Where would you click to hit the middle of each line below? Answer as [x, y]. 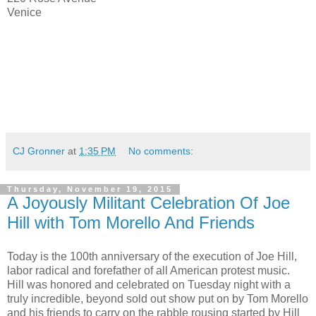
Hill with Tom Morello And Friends [131, 223]
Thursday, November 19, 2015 [90, 189]
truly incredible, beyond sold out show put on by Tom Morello [158, 299]
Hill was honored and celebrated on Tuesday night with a [149, 285]
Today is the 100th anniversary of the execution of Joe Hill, [152, 257]
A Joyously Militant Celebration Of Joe [148, 203]
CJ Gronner [39, 151]
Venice [24, 13]
